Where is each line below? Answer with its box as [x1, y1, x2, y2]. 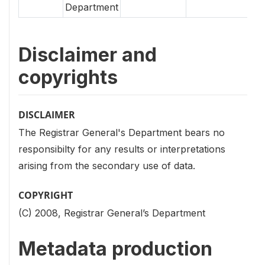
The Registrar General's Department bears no [18, 126, 225, 138]
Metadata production [18, 237, 212, 260]
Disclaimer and [18, 43, 157, 66]
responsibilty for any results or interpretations [18, 143, 225, 155]
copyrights [18, 65, 118, 89]
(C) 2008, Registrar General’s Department [18, 206, 205, 219]
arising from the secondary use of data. [18, 159, 195, 172]
